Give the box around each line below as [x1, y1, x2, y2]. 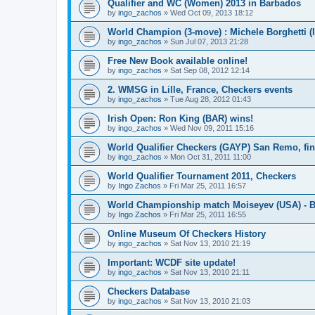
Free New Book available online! [108, 56, 247, 67]
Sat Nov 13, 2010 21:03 [170, 297, 250, 306]
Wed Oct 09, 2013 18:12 [170, 8, 253, 18]
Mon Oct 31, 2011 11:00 [170, 153, 251, 162]
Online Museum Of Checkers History [108, 229, 266, 240]
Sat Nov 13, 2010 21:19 [170, 239, 250, 248]
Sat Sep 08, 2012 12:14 [170, 66, 250, 75]
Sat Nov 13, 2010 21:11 [170, 268, 250, 277]
